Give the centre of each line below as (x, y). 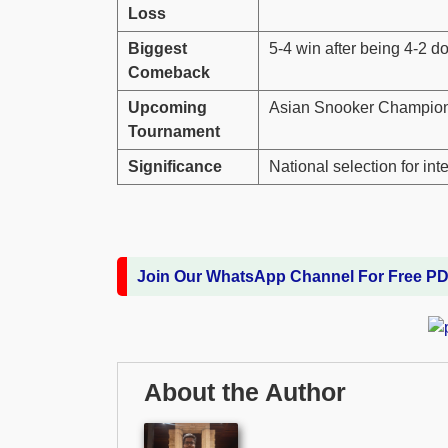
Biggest (157, 48)
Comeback (169, 72)
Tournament (174, 131)
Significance (175, 166)
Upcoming (167, 107)
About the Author (245, 393)
